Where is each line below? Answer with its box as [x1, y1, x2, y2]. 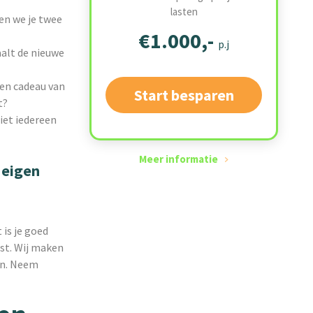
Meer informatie [139, 152, 218, 166]
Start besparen [133, 85, 234, 105]
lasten [170, 5, 198, 18]
